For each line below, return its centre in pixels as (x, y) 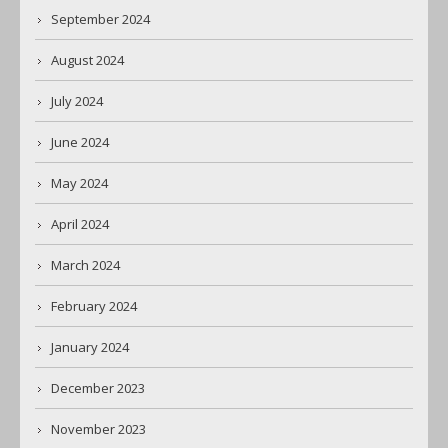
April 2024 (80, 224)
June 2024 (80, 142)
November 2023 (98, 429)
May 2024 (79, 183)
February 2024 (94, 306)
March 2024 (85, 265)
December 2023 (98, 388)
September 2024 (100, 19)
